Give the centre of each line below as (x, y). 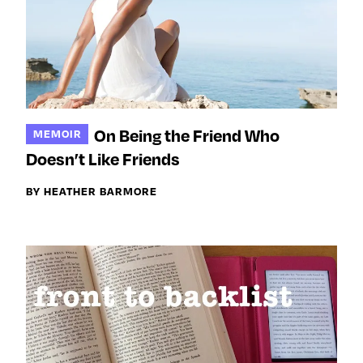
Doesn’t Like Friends (103, 159)
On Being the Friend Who (187, 136)
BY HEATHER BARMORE (92, 191)
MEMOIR (57, 133)
